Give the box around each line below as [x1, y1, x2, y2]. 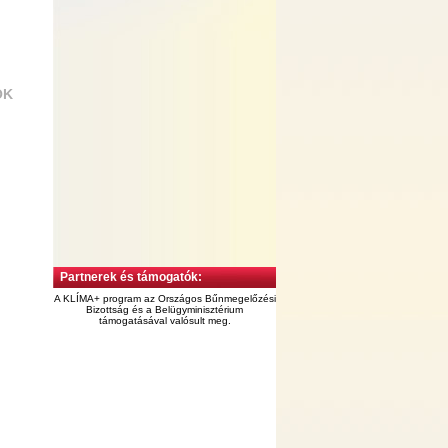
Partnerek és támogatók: [60, 270, 202, 284]
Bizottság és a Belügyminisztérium [86, 304, 243, 315]
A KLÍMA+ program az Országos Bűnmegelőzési [53, 293, 276, 304]
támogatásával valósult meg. [98, 315, 231, 326]
